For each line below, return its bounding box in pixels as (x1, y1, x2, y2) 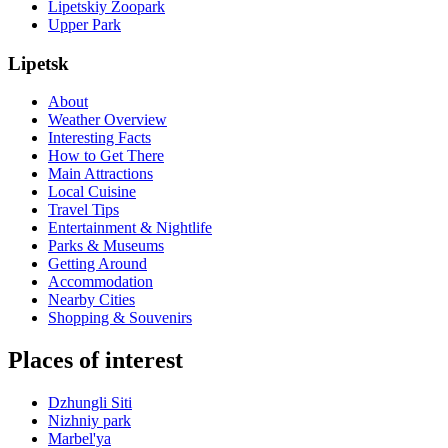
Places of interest (8, 347, 183, 374)
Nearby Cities (48, 291, 135, 309)
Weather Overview (48, 111, 167, 129)
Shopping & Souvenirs (48, 309, 192, 327)
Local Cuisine (48, 183, 136, 201)
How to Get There (48, 147, 164, 165)
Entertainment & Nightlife (48, 219, 212, 237)
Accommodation (48, 273, 153, 291)
